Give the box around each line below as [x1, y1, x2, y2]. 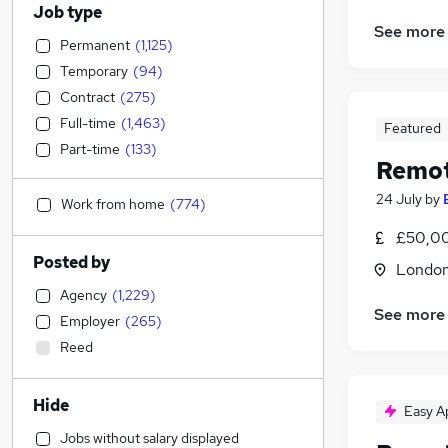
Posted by [33, 252, 110, 273]
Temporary [60, 62, 128, 80]
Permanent [60, 36, 130, 54]
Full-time [60, 114, 116, 132]
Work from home [61, 195, 165, 213]
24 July [376, 190, 422, 209]
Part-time [60, 140, 120, 158]
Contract [60, 88, 115, 106]
